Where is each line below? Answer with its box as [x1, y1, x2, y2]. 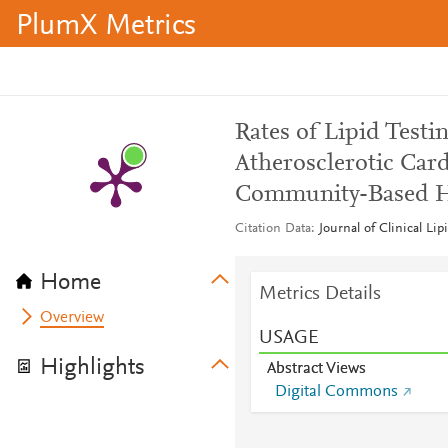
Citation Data [234, 222, 311, 236]
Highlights [40, 356, 145, 380]
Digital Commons [274, 384, 398, 400]
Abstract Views [266, 361, 366, 377]
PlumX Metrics [16, 12, 196, 42]
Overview [40, 310, 105, 326]
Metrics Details [258, 284, 381, 304]
